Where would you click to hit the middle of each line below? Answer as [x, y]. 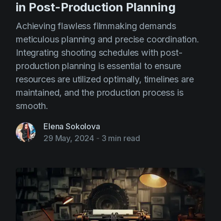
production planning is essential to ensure [99, 66]
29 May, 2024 [69, 138]
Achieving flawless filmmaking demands [96, 26]
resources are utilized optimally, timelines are [105, 79]
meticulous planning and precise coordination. [108, 39]
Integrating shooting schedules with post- [99, 53]
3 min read [121, 138]
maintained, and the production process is [100, 92]
